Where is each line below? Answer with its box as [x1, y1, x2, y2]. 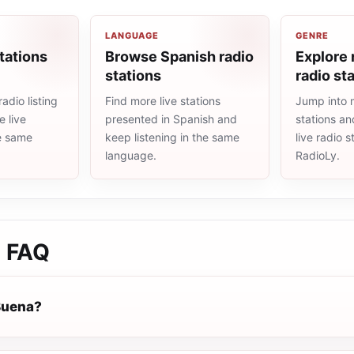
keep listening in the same [105, 130, 239, 144]
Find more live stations [105, 94, 220, 107]
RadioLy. [296, 149, 340, 162]
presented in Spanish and [105, 112, 237, 126]
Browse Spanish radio [105, 48, 254, 65]
